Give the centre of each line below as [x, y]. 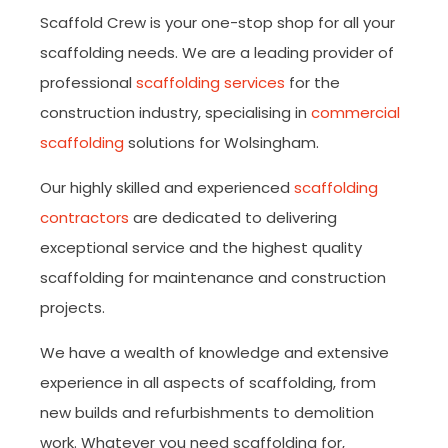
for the [312, 82]
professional [88, 82]
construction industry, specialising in [175, 112]
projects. [72, 307]
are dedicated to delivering [233, 217]
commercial [355, 112]
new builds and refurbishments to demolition [207, 412]
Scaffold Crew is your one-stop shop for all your [217, 22]
